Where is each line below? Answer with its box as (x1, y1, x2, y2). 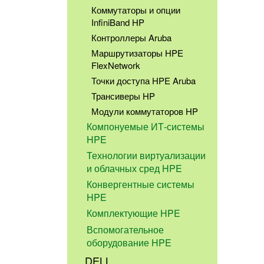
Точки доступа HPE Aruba (91, 74, 196, 87)
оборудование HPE (87, 235, 172, 249)
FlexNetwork (91, 59, 140, 72)
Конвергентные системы (87, 177, 195, 192)
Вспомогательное (87, 222, 164, 236)
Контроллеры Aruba (91, 31, 171, 44)
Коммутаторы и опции (91, 3, 180, 16)
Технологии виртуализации (87, 148, 206, 163)
